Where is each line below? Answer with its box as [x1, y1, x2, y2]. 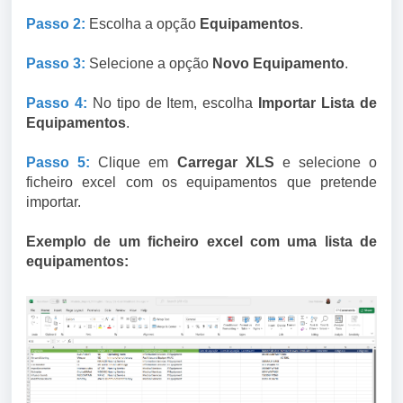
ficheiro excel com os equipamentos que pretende [26, 175, 377, 190]
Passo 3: [26, 56, 85, 71]
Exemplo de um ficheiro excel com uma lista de [26, 234, 377, 249]
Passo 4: [26, 95, 87, 111]
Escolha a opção [89, 16, 200, 31]
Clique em [90, 155, 177, 170]
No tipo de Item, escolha [86, 95, 259, 111]
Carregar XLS [176, 155, 282, 170]
